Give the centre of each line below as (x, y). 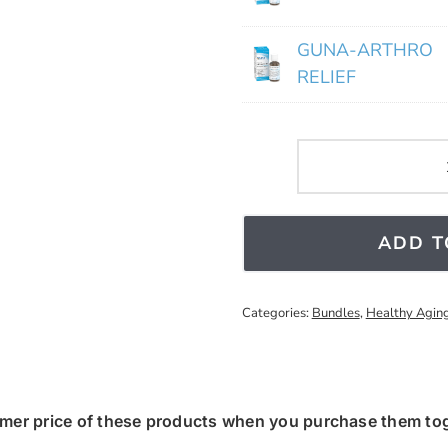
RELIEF (326, 77)
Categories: (276, 312)
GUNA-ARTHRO (364, 50)
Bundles (335, 312)
